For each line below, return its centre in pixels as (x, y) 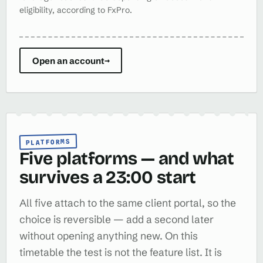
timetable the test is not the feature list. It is (121, 252)
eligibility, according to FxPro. (76, 10)
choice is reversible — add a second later (117, 220)
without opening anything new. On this (109, 236)
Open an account (68, 60)
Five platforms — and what (127, 159)
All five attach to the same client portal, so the (128, 203)
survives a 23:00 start (108, 177)
